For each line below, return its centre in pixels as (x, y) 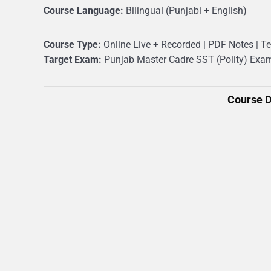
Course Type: (72, 44)
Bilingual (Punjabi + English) (185, 11)
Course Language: (83, 11)
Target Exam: (73, 60)
